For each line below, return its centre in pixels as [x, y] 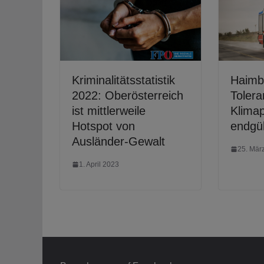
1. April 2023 [99, 164]
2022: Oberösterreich [128, 95]
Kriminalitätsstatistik [123, 80]
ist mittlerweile [109, 110]
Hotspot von [103, 126]
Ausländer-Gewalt [118, 141]
